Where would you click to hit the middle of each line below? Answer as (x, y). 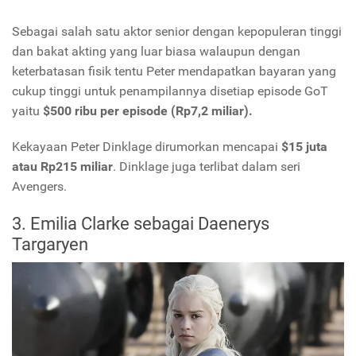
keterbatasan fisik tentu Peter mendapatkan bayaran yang (174, 71)
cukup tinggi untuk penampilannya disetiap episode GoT (170, 91)
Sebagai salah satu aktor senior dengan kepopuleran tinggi (177, 31)
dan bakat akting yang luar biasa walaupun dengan (156, 51)
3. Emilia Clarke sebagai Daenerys (141, 223)
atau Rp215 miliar (62, 166)
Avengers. (39, 186)
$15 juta (304, 146)
